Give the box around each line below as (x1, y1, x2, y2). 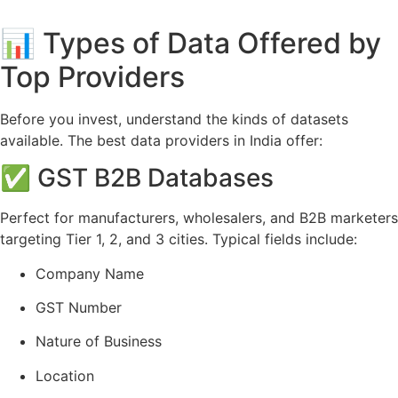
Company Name (36, 264, 144, 283)
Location (36, 366, 94, 385)
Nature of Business (36, 332, 162, 351)
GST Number (36, 298, 122, 317)
